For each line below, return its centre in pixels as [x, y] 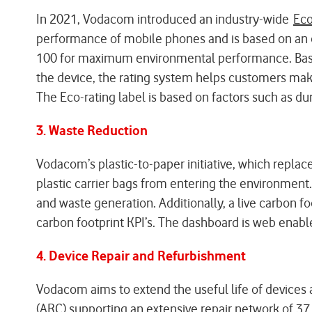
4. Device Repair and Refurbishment [141, 256]
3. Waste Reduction [92, 131]
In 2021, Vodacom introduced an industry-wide [165, 19]
